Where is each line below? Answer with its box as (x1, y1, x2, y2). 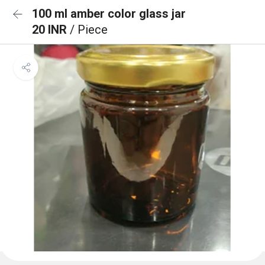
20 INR (32, 22, 70, 37)
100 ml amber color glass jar (32, 7, 186, 21)
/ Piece (70, 22, 108, 37)
